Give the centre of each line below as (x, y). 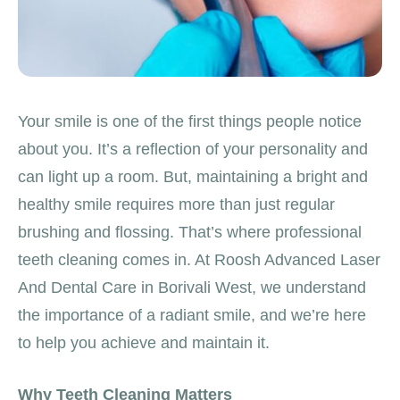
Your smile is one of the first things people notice (190, 121)
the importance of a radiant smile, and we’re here (192, 315)
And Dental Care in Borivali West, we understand (192, 287)
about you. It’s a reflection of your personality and (193, 149)
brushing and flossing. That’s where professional (190, 232)
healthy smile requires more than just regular (176, 204)
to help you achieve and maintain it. (144, 342)
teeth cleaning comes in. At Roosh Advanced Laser (199, 259)
